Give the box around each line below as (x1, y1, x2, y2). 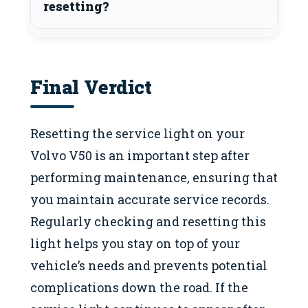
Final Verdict (30, 74, 152, 100)
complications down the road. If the (30, 278, 248, 296)
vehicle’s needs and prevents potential (30, 256, 267, 274)
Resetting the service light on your (30, 124, 245, 142)
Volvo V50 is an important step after (30, 146, 250, 164)
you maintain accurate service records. (30, 190, 269, 208)
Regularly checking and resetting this (30, 212, 266, 230)
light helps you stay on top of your (30, 234, 240, 252)
